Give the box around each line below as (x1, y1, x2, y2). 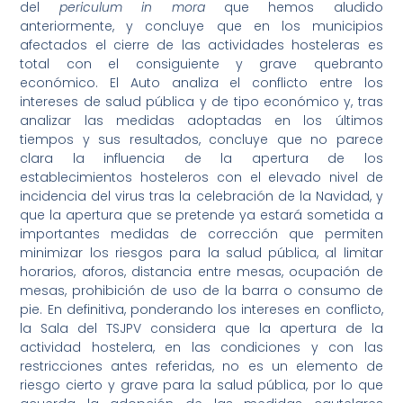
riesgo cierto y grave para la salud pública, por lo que (20, 375, 383, 394)
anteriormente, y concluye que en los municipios (20, 16, 383, 35)
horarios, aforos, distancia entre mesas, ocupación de (20, 262, 383, 281)
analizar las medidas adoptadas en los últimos (20, 111, 383, 130)
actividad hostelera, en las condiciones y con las (20, 337, 383, 356)
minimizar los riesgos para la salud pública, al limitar (20, 243, 383, 262)
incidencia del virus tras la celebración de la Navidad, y (20, 186, 383, 205)
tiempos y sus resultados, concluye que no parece (20, 130, 383, 148)
